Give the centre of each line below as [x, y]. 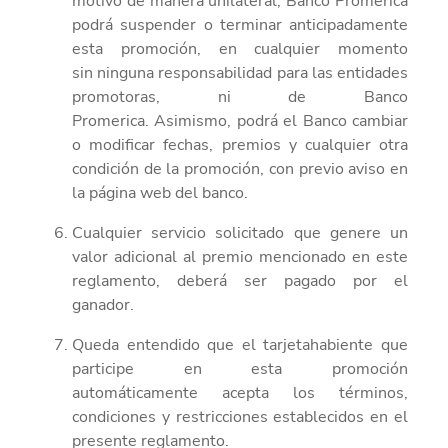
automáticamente [135, 392]
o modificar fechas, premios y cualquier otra [240, 144]
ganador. [103, 304]
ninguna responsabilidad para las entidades [253, 72]
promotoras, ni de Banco [240, 96]
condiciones [114, 416]
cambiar [380, 120]
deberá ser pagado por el [292, 280]
